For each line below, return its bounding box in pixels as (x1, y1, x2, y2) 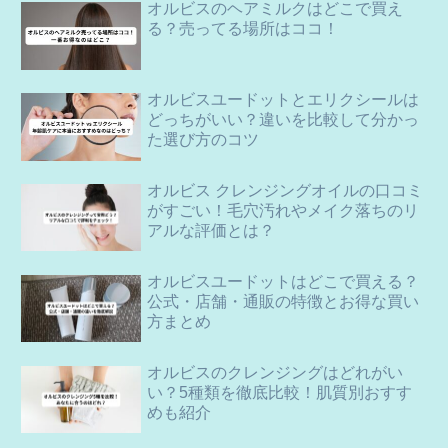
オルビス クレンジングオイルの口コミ (147, 181, 423, 199)
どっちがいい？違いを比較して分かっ (147, 111, 419, 129)
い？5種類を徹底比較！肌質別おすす (147, 383, 412, 401)
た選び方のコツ (147, 131, 259, 149)
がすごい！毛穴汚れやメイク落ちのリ (147, 201, 419, 219)
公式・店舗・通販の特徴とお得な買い (147, 292, 419, 310)
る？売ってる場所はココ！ (147, 20, 339, 38)
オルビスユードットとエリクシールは (147, 91, 419, 109)
